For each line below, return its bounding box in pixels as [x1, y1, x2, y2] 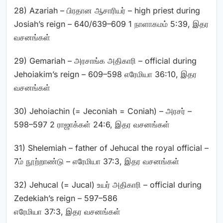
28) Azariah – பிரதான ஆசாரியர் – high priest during [14, 5, 200, 15]
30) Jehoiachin [14, 106, 72, 116]
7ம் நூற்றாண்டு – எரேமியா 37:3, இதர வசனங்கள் [14, 156, 179, 166]
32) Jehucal [14, 180, 61, 190]
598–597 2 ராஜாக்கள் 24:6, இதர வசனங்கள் [14, 119, 170, 129]
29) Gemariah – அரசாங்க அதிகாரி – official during [14, 56, 197, 66]
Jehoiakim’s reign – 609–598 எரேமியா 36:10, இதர [14, 69, 197, 79]
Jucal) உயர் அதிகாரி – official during [69, 180, 202, 190]
